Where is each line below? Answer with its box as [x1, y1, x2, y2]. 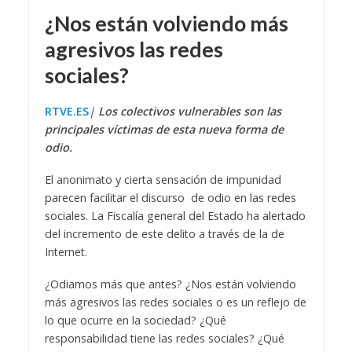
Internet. [44, 244, 87, 260]
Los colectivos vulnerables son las [97, 104, 281, 119]
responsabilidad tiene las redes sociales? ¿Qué [44, 331, 284, 346]
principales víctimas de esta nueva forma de [44, 122, 284, 137]
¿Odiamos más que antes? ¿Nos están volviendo [44, 277, 296, 292]
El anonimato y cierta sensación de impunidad [44, 172, 281, 188]
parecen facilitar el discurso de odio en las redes [44, 190, 296, 206]
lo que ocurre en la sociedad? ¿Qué [44, 313, 226, 328]
